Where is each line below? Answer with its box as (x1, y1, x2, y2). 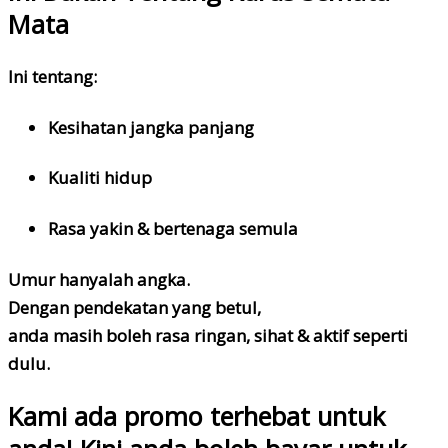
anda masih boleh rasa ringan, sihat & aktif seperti (8, 323, 408, 347)
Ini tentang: (8, 65, 97, 89)
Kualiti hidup (48, 166, 152, 190)
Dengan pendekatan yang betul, (8, 295, 261, 319)
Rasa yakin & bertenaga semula (48, 216, 298, 240)
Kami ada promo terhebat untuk (8, 399, 385, 434)
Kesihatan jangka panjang (48, 115, 254, 139)
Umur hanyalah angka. (8, 267, 190, 291)
